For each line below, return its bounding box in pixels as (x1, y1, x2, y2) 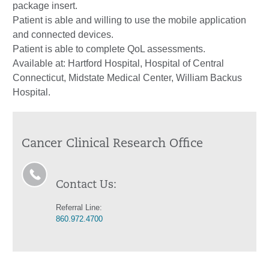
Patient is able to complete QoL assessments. (13, 44, 205, 54)
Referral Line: (56, 203, 102, 212)
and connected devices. (13, 29, 113, 40)
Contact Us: (56, 180, 116, 191)
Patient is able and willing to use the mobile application (13, 15, 246, 25)
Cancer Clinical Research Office (22, 138, 203, 150)
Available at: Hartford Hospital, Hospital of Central (13, 58, 224, 68)
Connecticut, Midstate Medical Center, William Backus (13, 73, 242, 83)
